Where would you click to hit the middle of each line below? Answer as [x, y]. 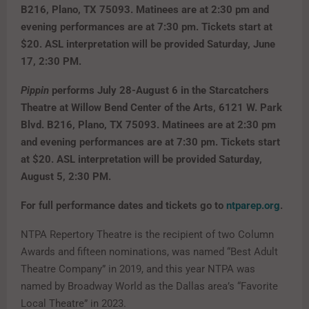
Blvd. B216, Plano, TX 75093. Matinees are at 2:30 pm [148, 124]
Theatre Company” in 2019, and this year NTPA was [138, 269]
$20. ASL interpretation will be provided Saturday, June [148, 44]
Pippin [35, 90]
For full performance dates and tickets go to [123, 205]
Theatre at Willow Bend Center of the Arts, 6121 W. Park [151, 107]
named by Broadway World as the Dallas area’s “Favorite [149, 286]
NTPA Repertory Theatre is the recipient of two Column [147, 234]
